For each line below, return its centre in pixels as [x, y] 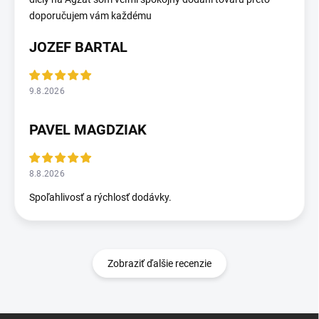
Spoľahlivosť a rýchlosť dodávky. [100, 197]
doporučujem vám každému [90, 15]
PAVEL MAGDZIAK [88, 129]
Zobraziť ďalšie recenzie [159, 263]
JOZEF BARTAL [78, 47]
